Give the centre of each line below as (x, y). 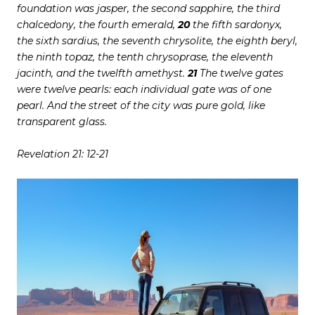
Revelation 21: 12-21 (63, 154)
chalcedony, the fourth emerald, (97, 25)
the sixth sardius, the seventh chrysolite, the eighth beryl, (157, 41)
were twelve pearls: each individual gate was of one (144, 90)
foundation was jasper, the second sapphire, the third (148, 9)
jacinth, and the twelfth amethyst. (102, 73)
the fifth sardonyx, (236, 25)
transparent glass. (62, 122)
